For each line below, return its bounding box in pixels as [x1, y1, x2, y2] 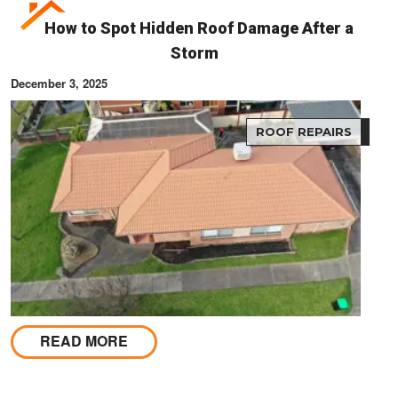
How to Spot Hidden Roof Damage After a [44, 18, 354, 37]
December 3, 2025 [11, 74, 107, 92]
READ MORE [40, 330, 128, 352]
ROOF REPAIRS [256, 123, 352, 139]
